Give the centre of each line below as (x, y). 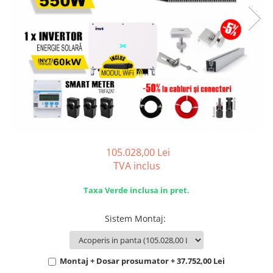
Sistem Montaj (134, 218)
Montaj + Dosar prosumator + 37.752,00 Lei (142, 261)
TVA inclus (136, 166)
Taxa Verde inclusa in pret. (136, 190)
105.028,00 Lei (138, 152)
